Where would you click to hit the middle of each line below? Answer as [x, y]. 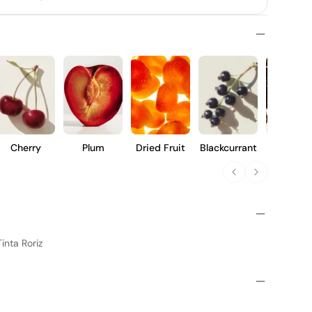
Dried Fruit [161, 148]
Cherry [25, 148]
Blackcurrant [228, 148]
